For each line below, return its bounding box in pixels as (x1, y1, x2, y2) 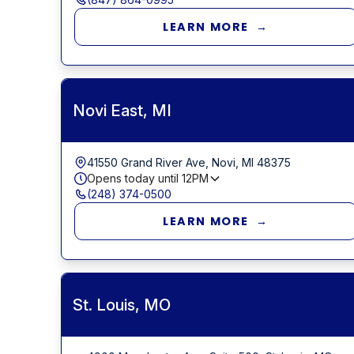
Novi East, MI (72, 100, 171, 120)
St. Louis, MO (72, 295, 171, 314)
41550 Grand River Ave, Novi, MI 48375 (86, 155, 291, 169)
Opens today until (86, 171, 182, 185)
